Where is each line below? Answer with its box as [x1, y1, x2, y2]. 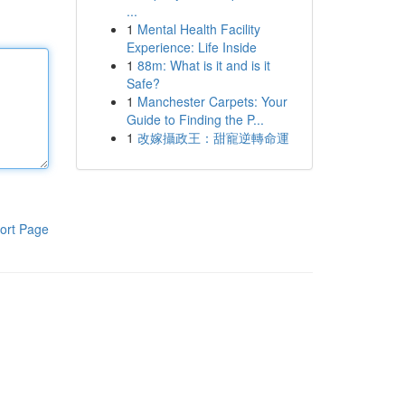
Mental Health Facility [137, 20, 260, 38]
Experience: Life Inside [126, 38, 257, 56]
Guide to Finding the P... [126, 110, 264, 128]
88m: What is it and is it [137, 56, 270, 74]
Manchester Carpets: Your [137, 92, 287, 110]
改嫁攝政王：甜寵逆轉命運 [137, 128, 289, 146]
